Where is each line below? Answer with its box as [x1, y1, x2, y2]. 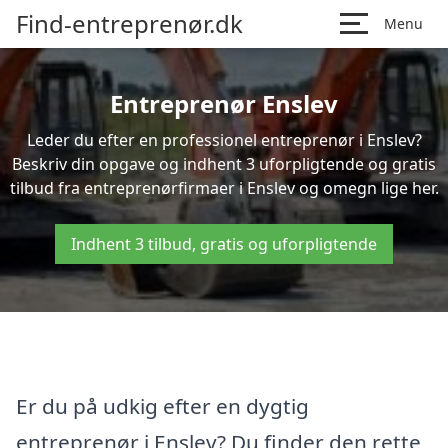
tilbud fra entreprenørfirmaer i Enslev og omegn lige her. [9, 177, 439, 199]
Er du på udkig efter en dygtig [16, 391, 309, 420]
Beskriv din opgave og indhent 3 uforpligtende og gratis [12, 153, 436, 175]
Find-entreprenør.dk [16, 7, 243, 40]
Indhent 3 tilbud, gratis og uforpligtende [71, 233, 377, 255]
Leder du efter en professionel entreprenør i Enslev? [26, 129, 422, 151]
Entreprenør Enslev [110, 87, 338, 120]
